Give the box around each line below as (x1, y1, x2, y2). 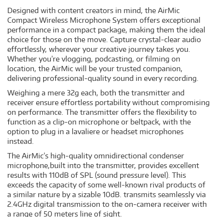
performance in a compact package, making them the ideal (7, 25, 205, 34)
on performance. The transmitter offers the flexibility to (7, 108, 197, 117)
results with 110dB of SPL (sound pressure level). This (7, 170, 186, 180)
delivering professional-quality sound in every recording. (7, 74, 199, 83)
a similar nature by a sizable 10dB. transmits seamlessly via (7, 190, 206, 199)
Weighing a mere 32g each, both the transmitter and (7, 88, 185, 97)
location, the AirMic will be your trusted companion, (7, 64, 183, 73)
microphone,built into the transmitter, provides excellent (7, 161, 199, 170)
